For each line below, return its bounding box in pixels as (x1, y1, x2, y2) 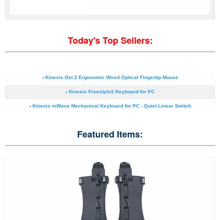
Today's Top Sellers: (67, 34, 153, 47)
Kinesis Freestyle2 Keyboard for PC (68, 89, 155, 95)
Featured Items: (77, 128, 143, 141)
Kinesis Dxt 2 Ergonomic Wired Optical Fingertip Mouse (45, 75, 178, 81)
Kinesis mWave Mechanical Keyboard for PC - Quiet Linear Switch (32, 103, 191, 109)
